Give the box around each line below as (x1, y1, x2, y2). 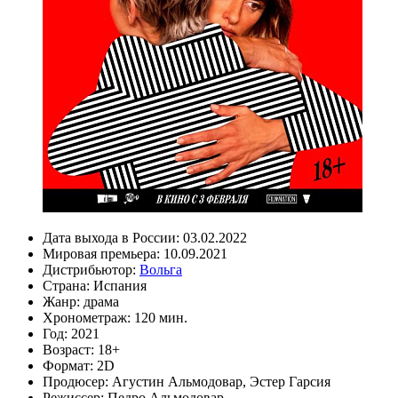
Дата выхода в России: (43, 229, 183, 245)
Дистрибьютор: (43, 261, 139, 277)
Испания (93, 277, 147, 293)
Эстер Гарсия (250, 373, 330, 389)
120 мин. (134, 309, 187, 325)
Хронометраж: (43, 309, 134, 325)
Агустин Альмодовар (112, 373, 243, 389)
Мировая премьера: (43, 245, 163, 261)
